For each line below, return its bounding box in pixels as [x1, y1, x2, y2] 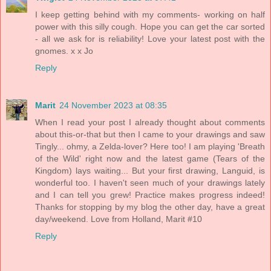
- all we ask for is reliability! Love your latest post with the [35, 33, 265, 44]
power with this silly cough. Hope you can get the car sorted [35, 21, 265, 31]
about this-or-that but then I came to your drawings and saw [35, 129, 265, 139]
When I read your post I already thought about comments [35, 117, 265, 127]
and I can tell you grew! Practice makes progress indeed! [35, 189, 265, 200]
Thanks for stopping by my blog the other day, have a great [35, 201, 265, 212]
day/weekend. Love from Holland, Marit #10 [35, 214, 202, 224]
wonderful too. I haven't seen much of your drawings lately [35, 177, 265, 188]
